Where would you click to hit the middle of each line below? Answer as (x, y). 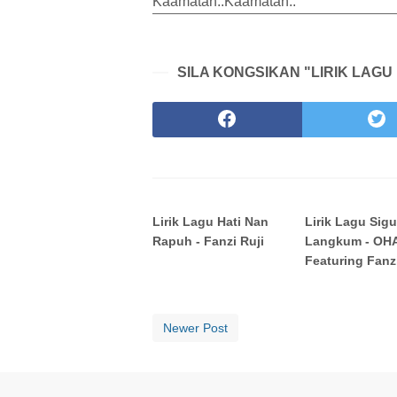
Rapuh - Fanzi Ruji (208, 241)
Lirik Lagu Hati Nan (210, 222)
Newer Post (195, 328)
